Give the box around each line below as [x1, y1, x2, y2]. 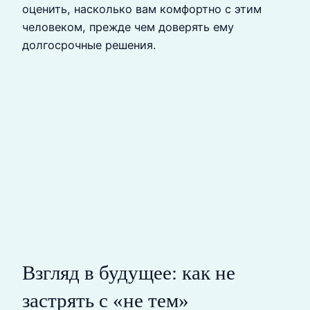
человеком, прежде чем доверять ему [22, 20, 234, 35]
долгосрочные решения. [22, 38, 156, 53]
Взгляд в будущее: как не [22, 261, 235, 284]
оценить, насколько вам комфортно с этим [22, 2, 262, 17]
